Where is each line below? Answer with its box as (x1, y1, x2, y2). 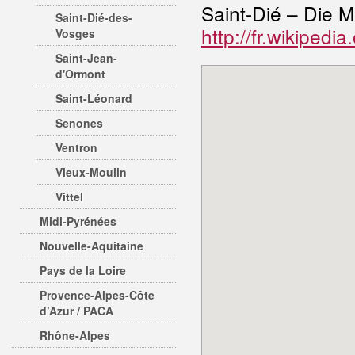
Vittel (55, 189, 83, 204)
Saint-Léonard (55, 90, 132, 106)
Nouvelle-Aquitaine (40, 238, 143, 254)
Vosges (55, 25, 95, 41)
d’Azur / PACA (40, 303, 113, 319)
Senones (55, 115, 103, 131)
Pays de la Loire (40, 262, 126, 278)
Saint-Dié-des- (55, 10, 132, 25)
